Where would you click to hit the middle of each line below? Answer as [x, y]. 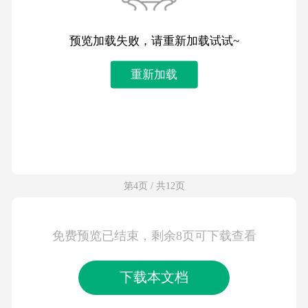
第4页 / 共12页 [154, 186]
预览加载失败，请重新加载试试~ [154, 41]
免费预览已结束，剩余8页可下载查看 [154, 235]
